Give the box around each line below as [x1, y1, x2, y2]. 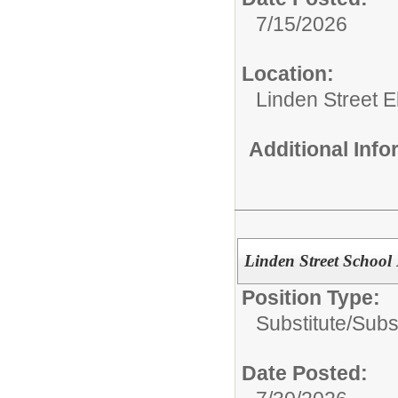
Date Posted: [242, 361, 368, 385]
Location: [242, 61, 334, 85]
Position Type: [242, 285, 380, 309]
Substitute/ [256, 311, 352, 335]
